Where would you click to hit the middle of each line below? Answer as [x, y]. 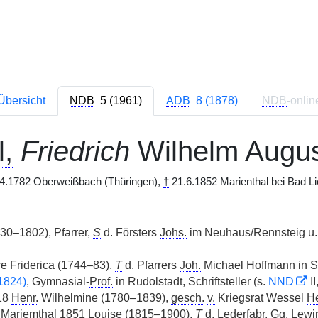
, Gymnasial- [57, 281]
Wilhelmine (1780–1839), [104, 298]
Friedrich [75, 151]
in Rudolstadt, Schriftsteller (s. [190, 281]
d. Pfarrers [150, 265]
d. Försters [130, 232]
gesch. [187, 298]
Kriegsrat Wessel [261, 298]
